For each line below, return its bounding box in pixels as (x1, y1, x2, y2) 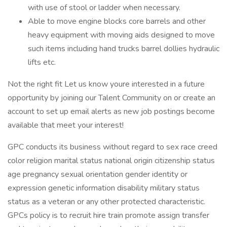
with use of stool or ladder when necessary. (28, 2, 180, 13)
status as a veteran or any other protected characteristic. (8, 196, 205, 207)
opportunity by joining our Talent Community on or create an (8, 92, 215, 103)
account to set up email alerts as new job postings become (8, 106, 215, 117)
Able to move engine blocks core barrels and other (28, 16, 206, 27)
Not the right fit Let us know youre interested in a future (8, 79, 205, 90)
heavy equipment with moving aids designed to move (28, 29, 215, 41)
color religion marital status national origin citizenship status (8, 155, 215, 166)
